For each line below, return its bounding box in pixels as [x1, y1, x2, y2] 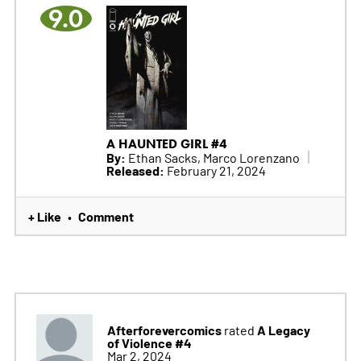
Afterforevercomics [106, 320, 222, 338]
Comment [77, 206, 134, 225]
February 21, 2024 [164, 161, 266, 178]
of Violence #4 [106, 333, 192, 351]
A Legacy [256, 320, 310, 338]
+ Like [27, 206, 61, 225]
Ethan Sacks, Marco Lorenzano [125, 148, 300, 165]
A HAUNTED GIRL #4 [106, 135, 227, 151]
